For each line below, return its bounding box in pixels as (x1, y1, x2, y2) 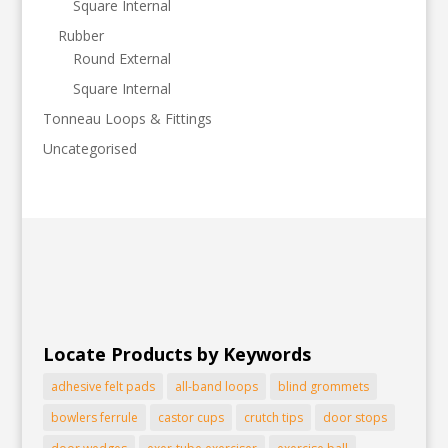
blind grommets (277, 377, 369, 395)
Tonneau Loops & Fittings (42, 108, 212, 128)
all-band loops (174, 377, 258, 395)
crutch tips (243, 408, 303, 426)
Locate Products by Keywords (42, 341, 311, 366)
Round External (72, 48, 171, 68)
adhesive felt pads (50, 377, 155, 395)
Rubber (57, 25, 104, 45)
